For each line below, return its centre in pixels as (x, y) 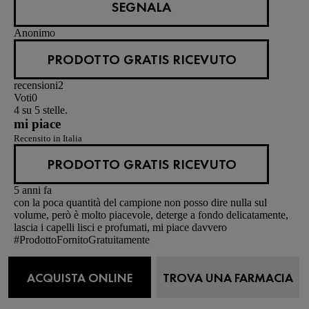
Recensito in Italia (48, 138)
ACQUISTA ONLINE (80, 277)
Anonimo (34, 32)
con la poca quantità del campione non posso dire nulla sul (140, 202)
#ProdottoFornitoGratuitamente (82, 239)
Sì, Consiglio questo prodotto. (79, 252)
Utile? (27, 264)
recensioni (36, 85)
